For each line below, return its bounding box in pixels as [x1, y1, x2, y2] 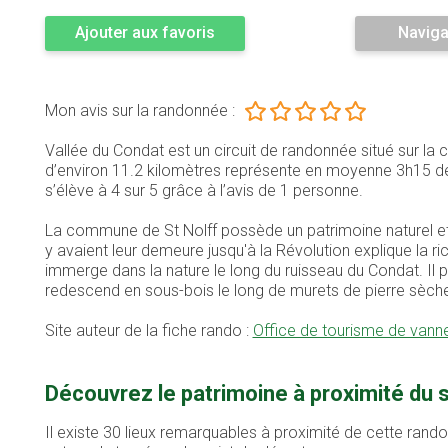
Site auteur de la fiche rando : [44, 321, 253, 341]
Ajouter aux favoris [74, 23, 215, 43]
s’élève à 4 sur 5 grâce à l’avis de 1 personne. [44, 181, 363, 201]
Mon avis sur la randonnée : [44, 101, 235, 121]
